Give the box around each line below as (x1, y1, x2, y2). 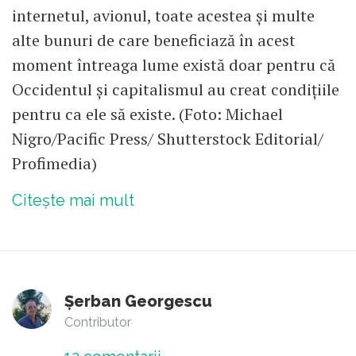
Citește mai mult (12, 191, 134, 211)
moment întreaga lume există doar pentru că (12, 54, 335, 76)
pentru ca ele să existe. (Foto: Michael (12, 103, 283, 126)
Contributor (64, 315, 131, 331)
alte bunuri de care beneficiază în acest (12, 29, 296, 52)
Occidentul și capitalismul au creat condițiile (12, 79, 339, 101)
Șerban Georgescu (64, 292, 212, 311)
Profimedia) (12, 153, 97, 175)
